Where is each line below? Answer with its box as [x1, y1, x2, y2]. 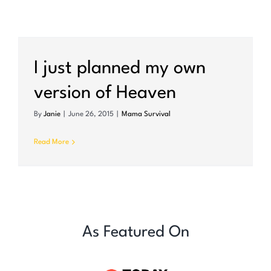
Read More [34, 139, 69, 146]
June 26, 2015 [68, 111, 114, 119]
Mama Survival [122, 111, 171, 119]
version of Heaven [34, 85, 176, 103]
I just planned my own [34, 60, 206, 78]
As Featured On [82, 224, 189, 241]
